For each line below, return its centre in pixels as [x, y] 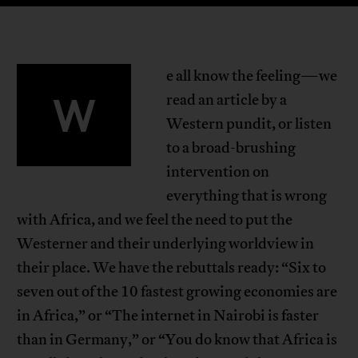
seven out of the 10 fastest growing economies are [177, 292]
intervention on [217, 172]
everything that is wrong [246, 196]
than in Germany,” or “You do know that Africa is [177, 340]
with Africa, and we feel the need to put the [155, 220]
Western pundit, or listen [249, 124]
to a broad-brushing [231, 148]
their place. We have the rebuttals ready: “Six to [172, 268]
